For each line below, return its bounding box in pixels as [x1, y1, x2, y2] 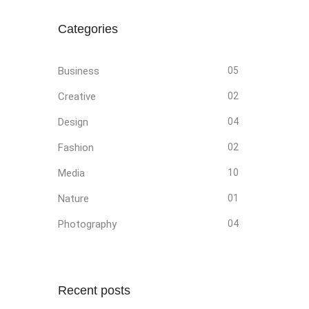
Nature [57, 192, 89, 205]
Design [57, 116, 88, 128]
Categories [57, 22, 118, 36]
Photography [57, 218, 117, 230]
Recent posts [57, 283, 130, 297]
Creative [57, 90, 96, 103]
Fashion [57, 141, 94, 154]
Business [57, 65, 99, 77]
